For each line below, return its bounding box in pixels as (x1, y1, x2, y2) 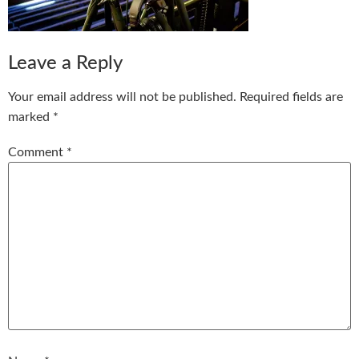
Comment (8, 145, 67, 159)
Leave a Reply (8, 54, 123, 73)
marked (8, 111, 53, 123)
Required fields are (240, 91, 343, 103)
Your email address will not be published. (8, 91, 236, 103)
